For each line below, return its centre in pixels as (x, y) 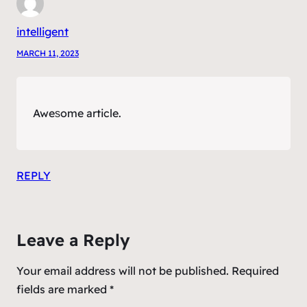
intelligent (42, 31)
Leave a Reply (73, 240)
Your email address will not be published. (123, 270)
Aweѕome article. (77, 113)
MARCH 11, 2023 (48, 53)
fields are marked (63, 289)
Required (255, 270)
